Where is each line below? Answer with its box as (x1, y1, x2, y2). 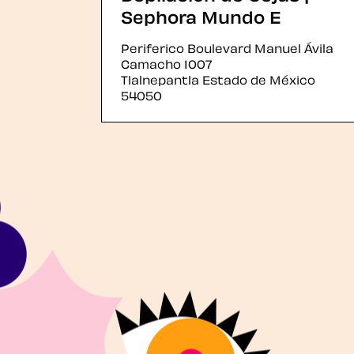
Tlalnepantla (121, 70, 199, 88)
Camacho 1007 (121, 55, 212, 72)
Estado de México (199, 70, 315, 88)
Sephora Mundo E (121, 3, 281, 28)
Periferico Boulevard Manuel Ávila (121, 39, 333, 56)
